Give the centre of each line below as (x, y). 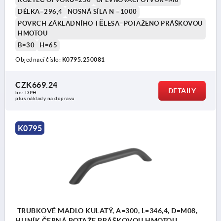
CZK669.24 (37, 85)
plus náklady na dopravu (45, 98)
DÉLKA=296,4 (40, 11)
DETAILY (182, 91)
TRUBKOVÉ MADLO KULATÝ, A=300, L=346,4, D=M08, (106, 210)
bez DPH (26, 92)
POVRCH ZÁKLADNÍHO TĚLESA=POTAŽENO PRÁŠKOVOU (110, 23)
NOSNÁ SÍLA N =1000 (102, 11)
